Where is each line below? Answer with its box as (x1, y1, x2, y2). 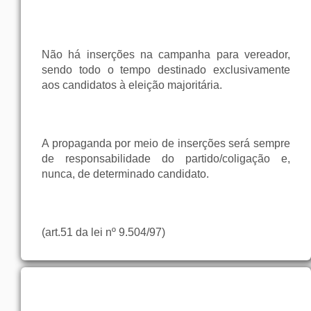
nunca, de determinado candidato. (42, 168, 209, 180)
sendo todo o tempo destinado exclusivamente (42, 64, 290, 76)
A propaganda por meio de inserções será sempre (42, 137, 290, 150)
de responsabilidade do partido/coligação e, (42, 153, 290, 165)
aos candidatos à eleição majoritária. (42, 79, 222, 92)
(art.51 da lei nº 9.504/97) (42, 226, 165, 239)
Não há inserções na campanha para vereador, (42, 49, 290, 61)
